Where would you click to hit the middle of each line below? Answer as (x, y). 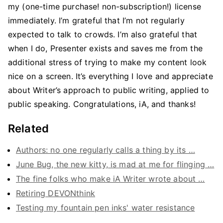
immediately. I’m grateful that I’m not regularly (96, 20)
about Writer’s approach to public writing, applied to (109, 90)
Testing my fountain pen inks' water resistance (106, 208)
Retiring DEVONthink (56, 193)
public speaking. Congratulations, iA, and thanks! (102, 104)
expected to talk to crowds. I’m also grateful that (103, 34)
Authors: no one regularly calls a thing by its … (106, 150)
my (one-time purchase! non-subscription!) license (105, 6)
